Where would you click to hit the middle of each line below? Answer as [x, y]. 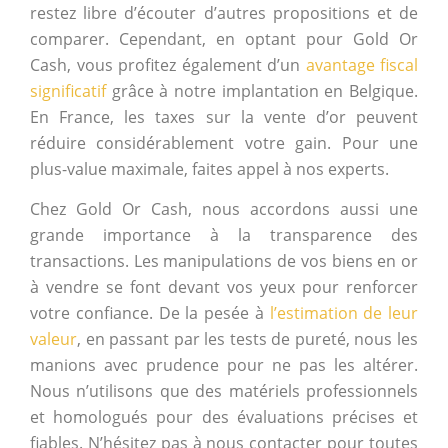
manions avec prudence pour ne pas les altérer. [224, 365]
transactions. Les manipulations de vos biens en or [224, 261]
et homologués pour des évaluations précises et [224, 417]
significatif [68, 90]
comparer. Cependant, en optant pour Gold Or [224, 38]
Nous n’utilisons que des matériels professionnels [224, 391]
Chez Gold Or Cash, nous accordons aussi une [224, 209]
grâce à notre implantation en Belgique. [262, 90]
